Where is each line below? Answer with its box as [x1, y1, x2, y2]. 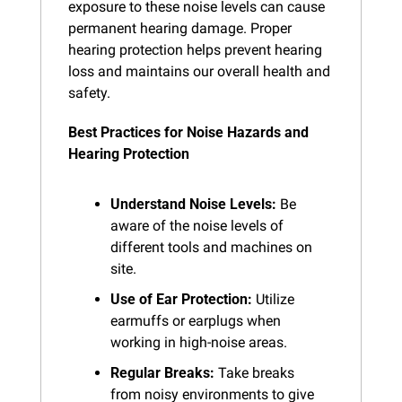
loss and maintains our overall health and [68, 62, 330, 80]
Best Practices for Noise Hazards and [68, 123, 309, 141]
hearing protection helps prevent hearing [68, 40, 322, 58]
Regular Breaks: [110, 363, 214, 381]
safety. [68, 83, 110, 101]
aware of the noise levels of [110, 216, 284, 234]
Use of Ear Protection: [110, 290, 252, 308]
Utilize [252, 290, 294, 308]
